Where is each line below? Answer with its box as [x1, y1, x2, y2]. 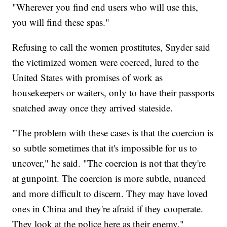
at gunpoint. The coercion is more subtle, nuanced [12, 172, 207, 185]
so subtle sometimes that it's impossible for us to [12, 141, 198, 155]
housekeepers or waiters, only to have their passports [12, 86, 215, 99]
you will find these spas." [12, 16, 110, 29]
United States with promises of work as [12, 71, 163, 84]
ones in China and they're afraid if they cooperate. [12, 202, 204, 215]
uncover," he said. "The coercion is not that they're [12, 157, 206, 170]
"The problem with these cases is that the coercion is [12, 126, 214, 139]
